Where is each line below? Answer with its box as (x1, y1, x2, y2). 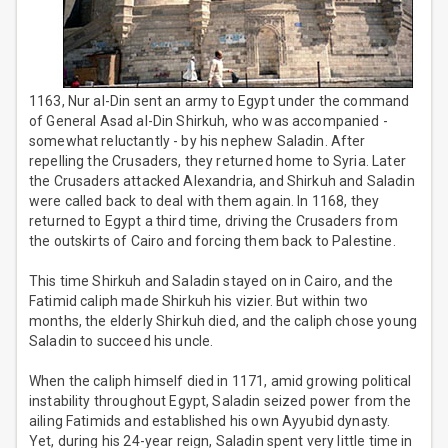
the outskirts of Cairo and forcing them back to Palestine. (29, 233, 396, 250)
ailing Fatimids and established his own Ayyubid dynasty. (29, 413, 391, 430)
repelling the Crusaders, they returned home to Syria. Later (29, 153, 406, 170)
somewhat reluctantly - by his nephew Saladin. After (29, 133, 366, 150)
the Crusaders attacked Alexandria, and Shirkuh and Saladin (29, 173, 415, 190)
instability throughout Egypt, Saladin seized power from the (29, 393, 411, 410)
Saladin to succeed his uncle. (29, 333, 214, 350)
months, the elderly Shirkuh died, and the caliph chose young (29, 313, 417, 330)
